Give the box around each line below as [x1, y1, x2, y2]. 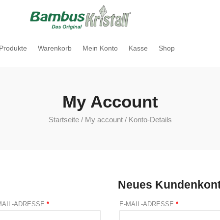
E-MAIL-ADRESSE [119, 200, 176, 208]
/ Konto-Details [122, 115, 172, 124]
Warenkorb [38, 44, 72, 52]
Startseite [48, 115, 79, 124]
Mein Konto [82, 44, 118, 52]
